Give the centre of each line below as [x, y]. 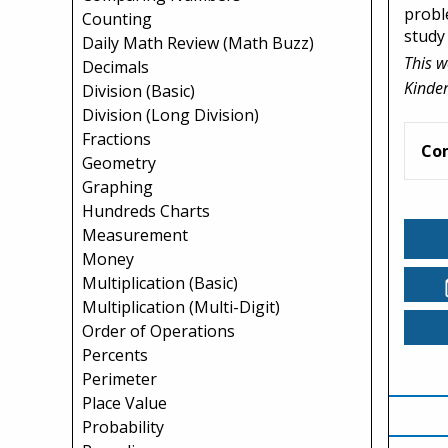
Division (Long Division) [170, 115]
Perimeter [119, 379]
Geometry [119, 163]
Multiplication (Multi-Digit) [181, 307]
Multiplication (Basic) [160, 283]
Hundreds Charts [146, 211]
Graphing [117, 187]
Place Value [124, 403]
